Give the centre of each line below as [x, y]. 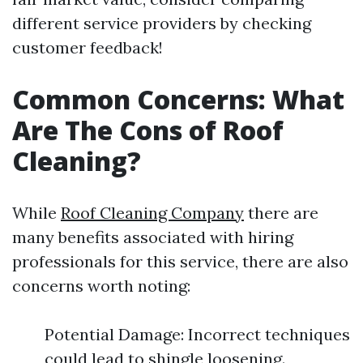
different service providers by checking [162, 23]
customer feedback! [88, 48]
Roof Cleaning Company [152, 213]
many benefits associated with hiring [153, 237]
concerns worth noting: [101, 286]
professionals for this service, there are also [180, 262]
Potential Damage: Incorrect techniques [197, 335]
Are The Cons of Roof [148, 130]
